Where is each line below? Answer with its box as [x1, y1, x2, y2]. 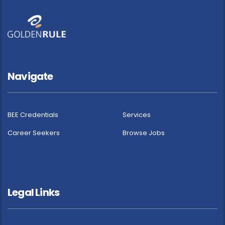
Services [123, 110, 151, 120]
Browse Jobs [123, 128, 165, 138]
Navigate [8, 69, 53, 84]
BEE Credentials [8, 110, 58, 120]
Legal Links [8, 185, 60, 200]
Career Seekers [8, 128, 60, 138]
